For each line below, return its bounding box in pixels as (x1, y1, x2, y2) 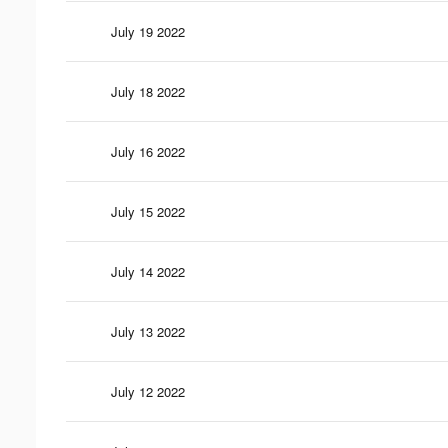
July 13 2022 (111, 321, 185, 341)
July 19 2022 (111, 21, 185, 41)
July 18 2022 (111, 81, 185, 101)
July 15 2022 (111, 201, 185, 221)
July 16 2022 (111, 141, 185, 161)
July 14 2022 (111, 261, 185, 281)
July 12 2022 (111, 381, 185, 401)
